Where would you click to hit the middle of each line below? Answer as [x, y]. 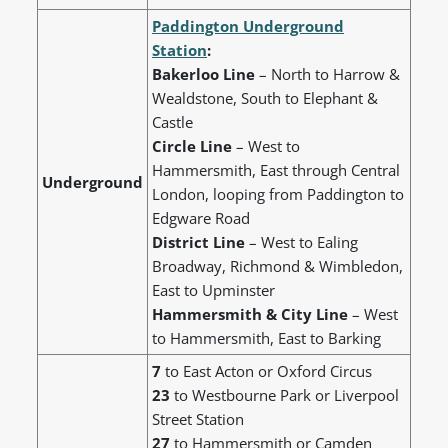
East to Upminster [213, 290]
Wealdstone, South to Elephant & [265, 98]
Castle [172, 122]
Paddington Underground [248, 26]
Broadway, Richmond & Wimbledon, [277, 266]
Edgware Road [201, 218]
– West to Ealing [301, 242]
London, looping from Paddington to [278, 194]
